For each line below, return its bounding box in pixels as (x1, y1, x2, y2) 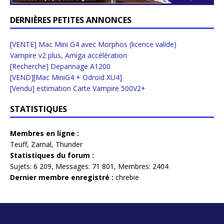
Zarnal (31, 139, 51, 149)
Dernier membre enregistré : (10, 172, 113, 182)
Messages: (55, 161, 92, 171)
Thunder (55, 139, 82, 149)
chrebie (115, 172, 139, 182)
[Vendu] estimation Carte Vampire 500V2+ (10, 83, 145, 93)
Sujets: (10, 161, 33, 171)
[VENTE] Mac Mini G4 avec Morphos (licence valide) (10, 39, 176, 49)
